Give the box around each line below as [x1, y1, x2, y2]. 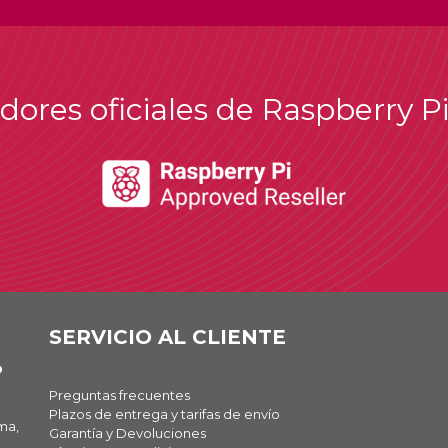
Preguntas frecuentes [49, 387, 190, 403]
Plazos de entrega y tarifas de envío [49, 406, 280, 422]
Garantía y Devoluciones [49, 425, 206, 441]
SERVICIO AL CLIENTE [49, 325, 286, 349]
